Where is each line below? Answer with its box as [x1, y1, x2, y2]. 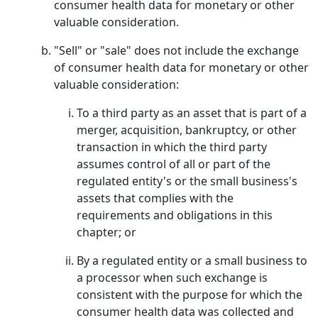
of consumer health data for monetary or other [54, 60, 309, 75]
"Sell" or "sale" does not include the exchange [54, 43, 299, 58]
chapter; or [77, 224, 136, 240]
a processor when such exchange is [77, 270, 268, 285]
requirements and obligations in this [77, 207, 273, 223]
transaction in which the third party [77, 139, 267, 155]
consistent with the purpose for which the [77, 287, 302, 302]
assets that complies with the [77, 190, 234, 206]
